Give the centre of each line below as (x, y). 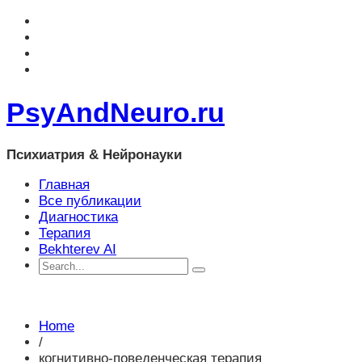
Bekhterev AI (78, 249)
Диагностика (78, 217)
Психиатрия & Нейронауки (94, 154)
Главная (64, 184)
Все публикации (90, 200)
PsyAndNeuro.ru (116, 112)
